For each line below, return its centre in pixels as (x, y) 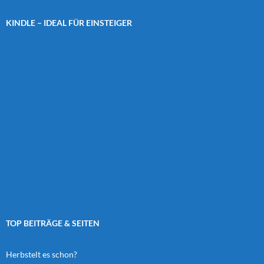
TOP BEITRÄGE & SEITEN (53, 223)
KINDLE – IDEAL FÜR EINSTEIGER (69, 23)
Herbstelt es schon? (42, 255)
